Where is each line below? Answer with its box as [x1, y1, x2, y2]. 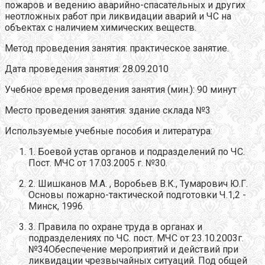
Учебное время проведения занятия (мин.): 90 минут [5, 84, 237, 96]
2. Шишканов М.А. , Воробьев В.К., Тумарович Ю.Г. [28, 178, 248, 190]
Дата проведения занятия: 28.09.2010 [5, 63, 169, 75]
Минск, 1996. [28, 201, 85, 212]
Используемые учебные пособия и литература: [5, 125, 212, 137]
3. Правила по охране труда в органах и [28, 221, 202, 233]
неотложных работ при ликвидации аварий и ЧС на [5, 11, 231, 22]
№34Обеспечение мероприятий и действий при [28, 244, 238, 256]
